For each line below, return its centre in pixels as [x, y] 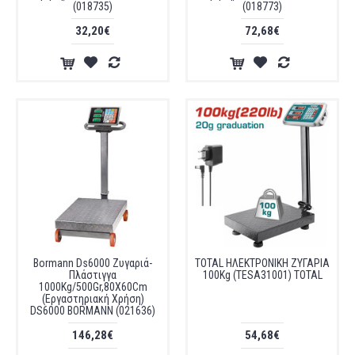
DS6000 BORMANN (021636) [93, 311]
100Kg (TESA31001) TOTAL [262, 275]
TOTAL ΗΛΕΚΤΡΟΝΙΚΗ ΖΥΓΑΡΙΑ [262, 263]
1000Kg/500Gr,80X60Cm [93, 287]
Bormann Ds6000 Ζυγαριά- [93, 263]
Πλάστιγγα [93, 275]
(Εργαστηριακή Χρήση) [93, 299]
